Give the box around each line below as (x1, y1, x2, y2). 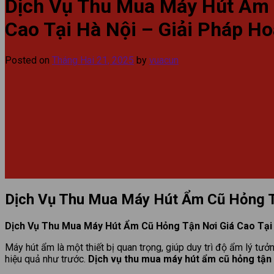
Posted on (5, 54, 52, 66)
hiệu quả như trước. (5, 253, 88, 265)
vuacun (149, 54, 179, 66)
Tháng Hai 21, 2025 (52, 54, 134, 66)
